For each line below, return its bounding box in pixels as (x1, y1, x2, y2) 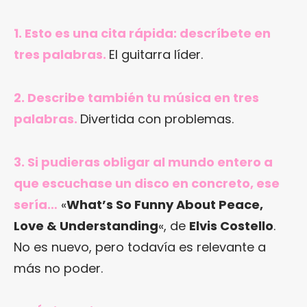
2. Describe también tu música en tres (14, 88, 259, 106)
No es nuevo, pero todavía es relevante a (14, 238, 266, 256)
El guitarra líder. (109, 45, 203, 63)
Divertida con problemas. (80, 110, 234, 127)
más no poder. (14, 259, 103, 277)
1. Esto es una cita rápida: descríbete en (14, 24, 271, 42)
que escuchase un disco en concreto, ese (14, 174, 280, 192)
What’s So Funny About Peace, (66, 195, 263, 213)
